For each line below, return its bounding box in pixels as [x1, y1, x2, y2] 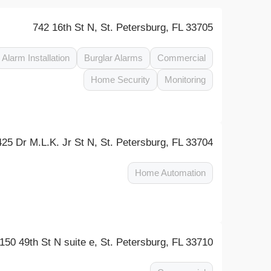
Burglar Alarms [84, 53, 143, 63]
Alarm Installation [2, 53, 70, 63]
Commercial [157, 53, 206, 63]
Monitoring [165, 74, 206, 85]
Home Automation [135, 168, 206, 178]
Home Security [91, 74, 151, 85]
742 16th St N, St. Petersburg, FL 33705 [33, 22, 214, 33]
